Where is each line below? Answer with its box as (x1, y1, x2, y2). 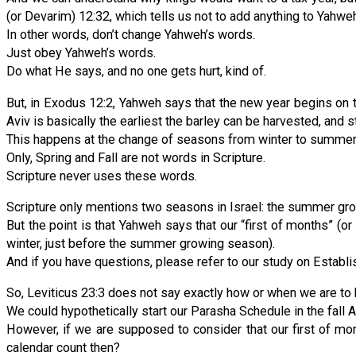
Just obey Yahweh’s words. (6, 45, 156, 61)
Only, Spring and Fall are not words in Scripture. (6, 149, 265, 165)
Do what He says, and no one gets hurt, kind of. (6, 64, 266, 79)
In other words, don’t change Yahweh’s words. (6, 27, 255, 43)
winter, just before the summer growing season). (6, 235, 275, 251)
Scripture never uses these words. (6, 168, 197, 184)
